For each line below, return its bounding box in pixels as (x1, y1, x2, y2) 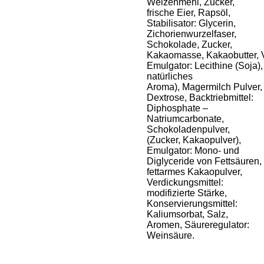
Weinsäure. (147, 230, 194, 240)
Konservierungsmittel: (147, 199, 237, 209)
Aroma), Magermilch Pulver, (147, 82, 262, 92)
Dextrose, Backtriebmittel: (147, 93, 253, 103)
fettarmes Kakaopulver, (147, 167, 242, 177)
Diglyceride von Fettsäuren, (147, 156, 262, 166)
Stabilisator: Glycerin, (147, 18, 236, 28)
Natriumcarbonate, (147, 114, 224, 124)
